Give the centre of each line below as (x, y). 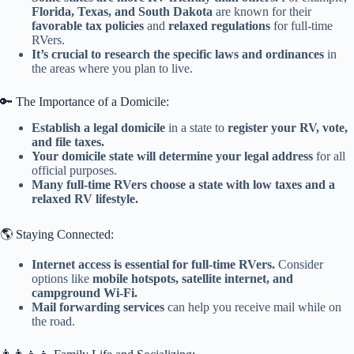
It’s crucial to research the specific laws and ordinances (178, 54)
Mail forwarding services (98, 307)
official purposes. (74, 170)
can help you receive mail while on (253, 307)
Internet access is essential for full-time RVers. (153, 265)
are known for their (262, 11)
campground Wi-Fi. (85, 293)
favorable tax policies (88, 25)
